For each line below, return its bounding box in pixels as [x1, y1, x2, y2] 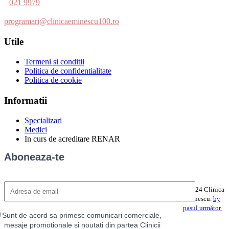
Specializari [25, 116, 62, 125]
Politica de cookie [25, 76, 82, 85]
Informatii [4, 95, 47, 106]
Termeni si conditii [25, 57, 84, 66]
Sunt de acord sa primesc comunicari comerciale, [2, 211, 162, 220]
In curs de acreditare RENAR [25, 134, 120, 143]
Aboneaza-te [4, 151, 64, 163]
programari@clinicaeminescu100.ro [4, 17, 119, 26]
